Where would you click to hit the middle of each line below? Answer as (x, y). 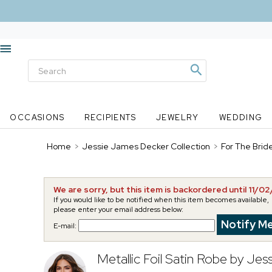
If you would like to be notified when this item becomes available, (161, 200)
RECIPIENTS (110, 117)
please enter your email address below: (118, 209)
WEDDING (241, 117)
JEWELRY (177, 117)
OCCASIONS (37, 117)
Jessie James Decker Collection (146, 146)
